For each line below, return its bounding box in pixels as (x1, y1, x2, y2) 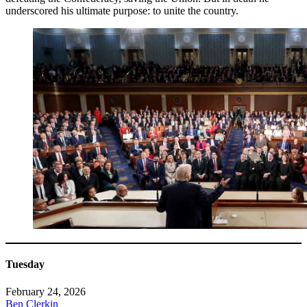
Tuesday (5, 258, 45, 271)
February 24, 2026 (5, 285, 86, 297)
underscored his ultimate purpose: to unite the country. (5, 5, 238, 16)
